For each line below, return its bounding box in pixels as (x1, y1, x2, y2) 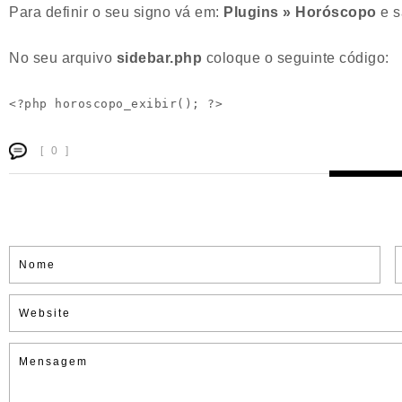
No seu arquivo (9, 50, 117, 66)
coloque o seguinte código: (202, 50, 389, 66)
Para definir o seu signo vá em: (9, 4, 223, 20)
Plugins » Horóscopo (223, 4, 377, 20)
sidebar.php (116, 50, 202, 66)
